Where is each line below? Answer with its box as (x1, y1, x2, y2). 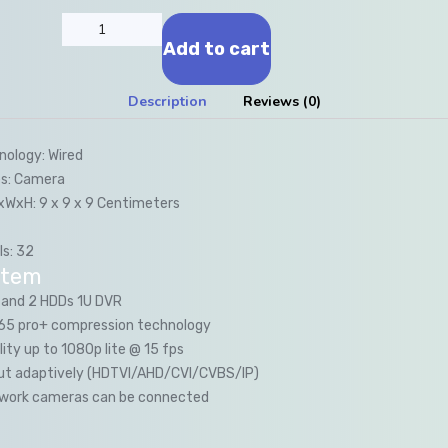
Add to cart (162, 37, 270, 60)
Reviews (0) (242, 91, 321, 111)
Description (127, 91, 207, 111)
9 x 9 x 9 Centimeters (39, 194, 180, 212)
